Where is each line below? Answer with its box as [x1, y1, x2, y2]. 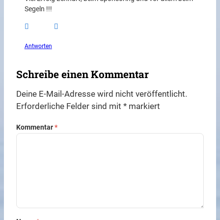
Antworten [24, 42, 52, 50]
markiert [127, 101, 161, 111]
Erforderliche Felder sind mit [16, 101, 124, 111]
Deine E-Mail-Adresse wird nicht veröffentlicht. [16, 89, 188, 99]
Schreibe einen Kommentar [16, 67, 149, 82]
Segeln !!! [24, 5, 52, 14]
